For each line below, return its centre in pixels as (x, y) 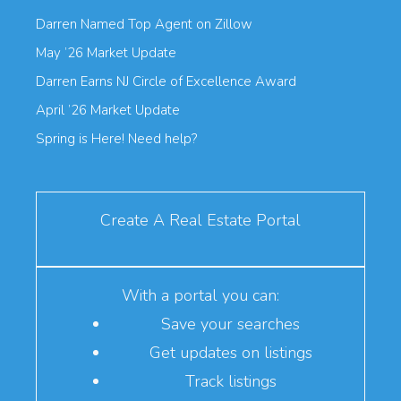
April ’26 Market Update (108, 110)
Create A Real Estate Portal (200, 220)
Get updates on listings (230, 353)
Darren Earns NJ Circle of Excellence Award (166, 81)
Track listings (230, 381)
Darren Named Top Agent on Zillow (144, 24)
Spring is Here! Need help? (116, 139)
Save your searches (230, 324)
